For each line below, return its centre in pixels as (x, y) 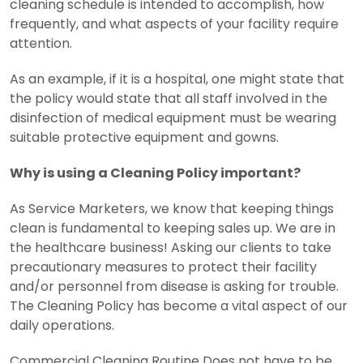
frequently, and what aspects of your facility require (174, 23)
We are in (305, 228)
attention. (41, 43)
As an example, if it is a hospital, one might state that (177, 79)
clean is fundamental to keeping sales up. (143, 228)
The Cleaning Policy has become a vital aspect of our (179, 305)
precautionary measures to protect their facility (163, 267)
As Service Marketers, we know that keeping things (172, 208)
